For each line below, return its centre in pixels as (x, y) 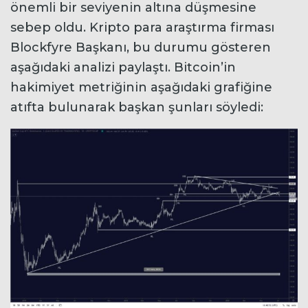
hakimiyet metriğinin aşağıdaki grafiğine (141, 88)
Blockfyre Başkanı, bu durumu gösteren (141, 48)
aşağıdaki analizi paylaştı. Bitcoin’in (123, 68)
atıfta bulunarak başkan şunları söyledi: (137, 108)
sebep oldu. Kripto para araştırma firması (142, 28)
